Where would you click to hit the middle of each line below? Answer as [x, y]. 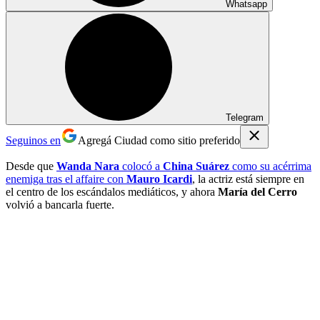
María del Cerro [257, 191]
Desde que [31, 166]
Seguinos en [33, 140]
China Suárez [196, 166]
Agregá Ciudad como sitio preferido [159, 140]
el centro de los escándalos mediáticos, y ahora [112, 191]
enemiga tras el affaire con [66, 179]
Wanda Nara [89, 166]
